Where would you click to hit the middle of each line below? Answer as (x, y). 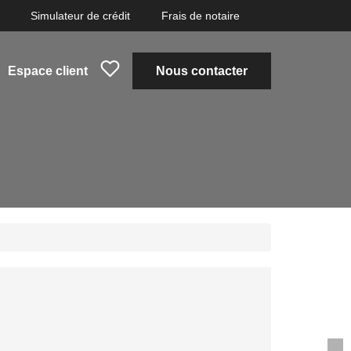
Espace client (48, 71)
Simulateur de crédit (80, 16)
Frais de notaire (201, 16)
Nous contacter (202, 71)
